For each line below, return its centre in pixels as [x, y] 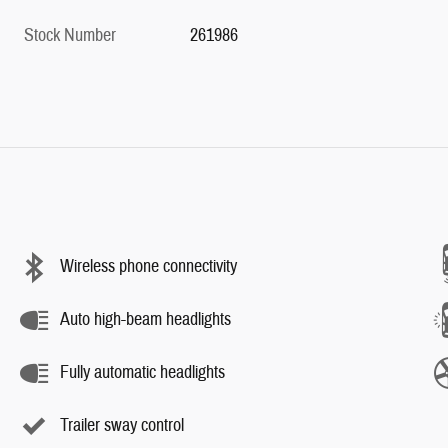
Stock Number [70, 35]
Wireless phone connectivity [148, 266]
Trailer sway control [122, 425]
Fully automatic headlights [142, 372]
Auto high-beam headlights [145, 319]
